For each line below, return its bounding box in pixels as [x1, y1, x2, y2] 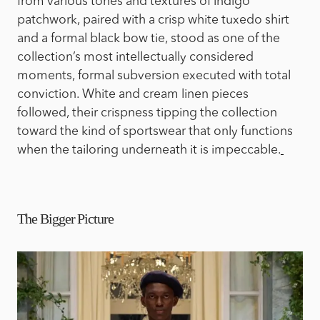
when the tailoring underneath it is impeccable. [17, 144, 281, 157]
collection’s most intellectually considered [17, 51, 254, 64]
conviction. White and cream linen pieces [17, 89, 249, 101]
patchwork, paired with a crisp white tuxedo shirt [17, 14, 289, 27]
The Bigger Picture [17, 211, 114, 227]
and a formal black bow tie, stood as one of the [17, 33, 280, 46]
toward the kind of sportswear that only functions [17, 126, 293, 139]
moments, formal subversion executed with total [17, 70, 291, 83]
